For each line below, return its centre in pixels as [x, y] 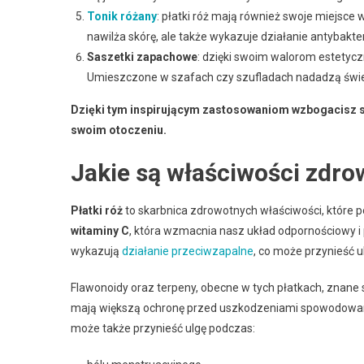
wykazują [96, 251]
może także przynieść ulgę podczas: [163, 328]
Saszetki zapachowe [142, 56]
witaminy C [100, 230]
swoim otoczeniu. [119, 130]
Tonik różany [122, 16]
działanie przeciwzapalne [188, 251]
